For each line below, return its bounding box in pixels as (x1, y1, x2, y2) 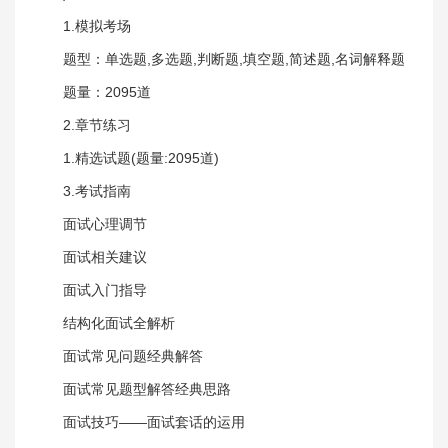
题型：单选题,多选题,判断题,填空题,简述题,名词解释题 (63, 50, 405, 67)
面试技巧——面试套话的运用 (63, 413, 245, 430)
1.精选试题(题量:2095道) (63, 149, 219, 166)
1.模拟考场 (63, 17, 131, 34)
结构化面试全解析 (63, 314, 175, 331)
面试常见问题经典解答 (63, 347, 203, 364)
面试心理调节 (63, 215, 147, 232)
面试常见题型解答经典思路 (63, 380, 231, 397)
